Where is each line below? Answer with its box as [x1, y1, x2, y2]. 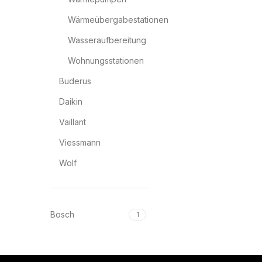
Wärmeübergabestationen [68, 15, 168, 25]
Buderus [59, 76, 91, 86]
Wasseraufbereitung [68, 35, 146, 45]
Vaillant [59, 117, 86, 127]
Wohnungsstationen [68, 56, 144, 65]
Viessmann [59, 137, 101, 147]
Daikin [59, 96, 82, 106]
